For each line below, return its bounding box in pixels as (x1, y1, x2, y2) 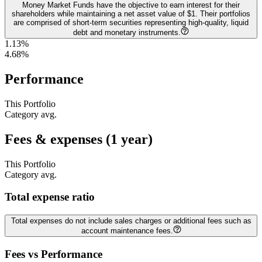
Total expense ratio (5, 191, 95, 204)
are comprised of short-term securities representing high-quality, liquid (13, 18, 249, 27)
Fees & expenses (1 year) (5, 131, 153, 147)
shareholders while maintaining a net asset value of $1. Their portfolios (12, 9, 250, 19)
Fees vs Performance (5, 247, 102, 260)
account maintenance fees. (81, 226, 173, 236)
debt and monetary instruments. (73, 28, 181, 37)
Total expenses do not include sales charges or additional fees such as (11, 216, 251, 226)
